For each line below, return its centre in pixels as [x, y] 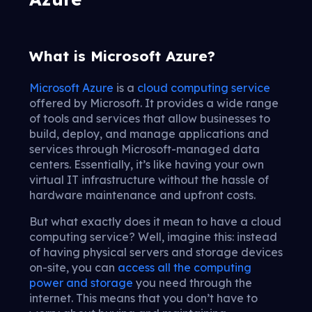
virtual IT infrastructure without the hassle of [149, 179]
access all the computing [185, 267]
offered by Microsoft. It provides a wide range [154, 103]
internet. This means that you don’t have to [143, 298]
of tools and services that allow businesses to [150, 118]
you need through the [193, 282]
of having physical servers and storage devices [156, 252]
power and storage [81, 282]
